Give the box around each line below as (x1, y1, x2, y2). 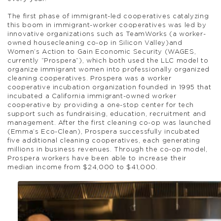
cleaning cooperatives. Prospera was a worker (7, 75, 172, 82)
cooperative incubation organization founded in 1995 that (7, 84, 212, 91)
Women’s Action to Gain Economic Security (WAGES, (7, 49, 196, 56)
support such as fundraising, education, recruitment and (7, 111, 206, 118)
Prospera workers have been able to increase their (7, 155, 186, 162)
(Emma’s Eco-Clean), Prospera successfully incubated (7, 129, 200, 136)
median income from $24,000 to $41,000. (7, 164, 158, 171)
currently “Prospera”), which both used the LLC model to (7, 58, 209, 65)
